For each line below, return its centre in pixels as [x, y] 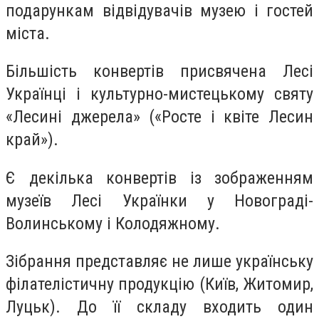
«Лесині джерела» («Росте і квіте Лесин [159, 117]
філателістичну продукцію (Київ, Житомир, [159, 284]
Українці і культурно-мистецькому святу [159, 94]
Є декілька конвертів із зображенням [159, 178]
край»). [32, 140]
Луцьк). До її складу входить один [159, 307]
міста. [28, 33]
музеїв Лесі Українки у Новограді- [159, 200]
